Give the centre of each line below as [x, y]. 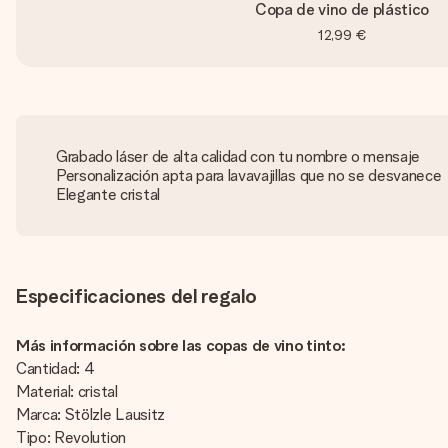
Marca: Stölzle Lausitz [90, 414]
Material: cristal [67, 391]
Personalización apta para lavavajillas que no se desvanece [249, 175]
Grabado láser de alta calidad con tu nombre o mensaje [238, 156]
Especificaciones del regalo [136, 296]
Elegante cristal [108, 194]
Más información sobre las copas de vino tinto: [181, 345]
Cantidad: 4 [55, 368]
